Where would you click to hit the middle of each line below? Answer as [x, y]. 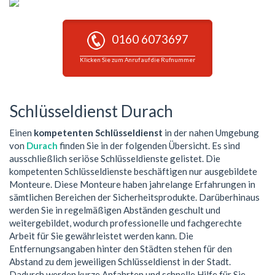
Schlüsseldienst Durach [91, 111]
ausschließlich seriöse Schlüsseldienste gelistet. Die [115, 158]
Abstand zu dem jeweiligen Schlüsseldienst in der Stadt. [120, 261]
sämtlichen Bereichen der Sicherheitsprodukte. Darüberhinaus [134, 197]
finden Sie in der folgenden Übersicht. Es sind [149, 145]
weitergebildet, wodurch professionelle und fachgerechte [126, 223]
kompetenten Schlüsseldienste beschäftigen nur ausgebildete [133, 171]
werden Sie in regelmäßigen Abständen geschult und [115, 210]
